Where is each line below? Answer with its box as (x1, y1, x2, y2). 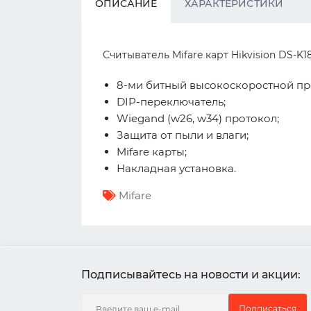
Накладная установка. (117, 162, 236, 175)
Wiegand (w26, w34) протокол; (117, 112, 279, 125)
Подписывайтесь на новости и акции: (81, 268, 301, 281)
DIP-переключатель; (117, 95, 226, 108)
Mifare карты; (117, 145, 187, 158)
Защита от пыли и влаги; (117, 128, 249, 142)
